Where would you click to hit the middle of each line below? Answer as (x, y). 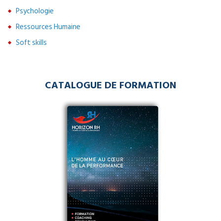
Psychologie (35, 11)
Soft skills (31, 43)
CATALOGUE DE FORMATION (110, 85)
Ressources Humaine (48, 27)
